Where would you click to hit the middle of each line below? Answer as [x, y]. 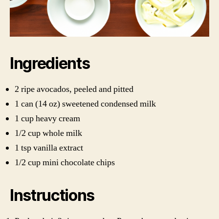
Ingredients [50, 63]
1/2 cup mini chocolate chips [65, 162]
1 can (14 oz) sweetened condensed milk [85, 104]
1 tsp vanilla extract [49, 148]
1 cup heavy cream [47, 118]
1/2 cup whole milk [48, 133]
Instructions [52, 195]
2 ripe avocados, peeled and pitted [74, 89]
